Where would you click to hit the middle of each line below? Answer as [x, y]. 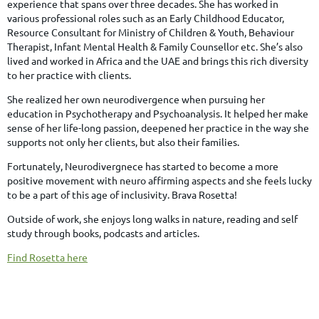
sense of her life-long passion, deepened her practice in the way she [158, 127]
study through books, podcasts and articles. [103, 232]
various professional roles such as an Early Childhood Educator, [146, 17]
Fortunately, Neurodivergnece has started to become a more [143, 166]
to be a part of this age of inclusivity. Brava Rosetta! [122, 194]
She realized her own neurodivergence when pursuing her [136, 99]
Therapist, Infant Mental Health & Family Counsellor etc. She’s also [155, 46]
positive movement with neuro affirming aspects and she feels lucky [159, 180]
